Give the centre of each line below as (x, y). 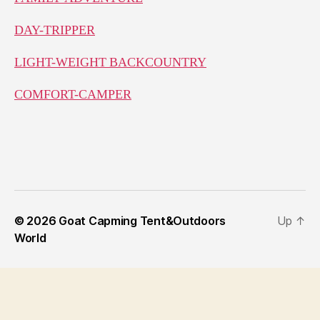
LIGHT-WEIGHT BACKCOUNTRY (110, 62)
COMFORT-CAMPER (73, 94)
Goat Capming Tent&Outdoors (142, 220)
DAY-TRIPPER (55, 30)
